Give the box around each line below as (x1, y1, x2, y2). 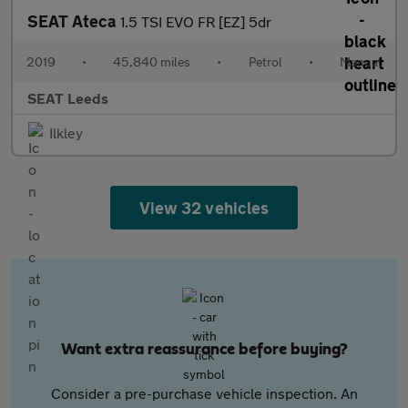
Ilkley (49, 124, 83, 141)
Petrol (248, 54, 282, 69)
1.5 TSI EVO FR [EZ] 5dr (120, 13, 271, 30)
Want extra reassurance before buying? (60, 342, 348, 358)
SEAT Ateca (27, 11, 120, 31)
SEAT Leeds (27, 89, 108, 107)
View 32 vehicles (139, 198, 269, 218)
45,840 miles (113, 54, 191, 69)
